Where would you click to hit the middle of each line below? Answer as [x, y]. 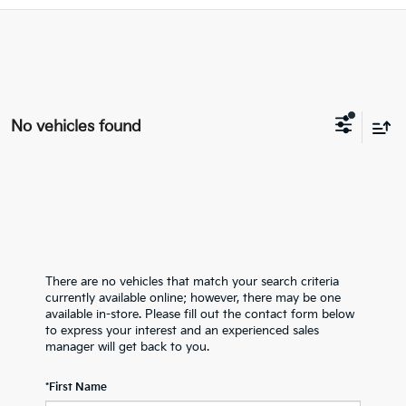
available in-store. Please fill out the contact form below [200, 314]
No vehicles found [76, 126]
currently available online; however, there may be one [193, 298]
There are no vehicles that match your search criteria [192, 282]
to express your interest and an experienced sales [182, 331]
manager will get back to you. [127, 347]
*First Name [76, 387]
